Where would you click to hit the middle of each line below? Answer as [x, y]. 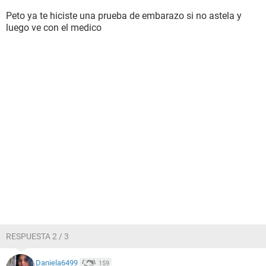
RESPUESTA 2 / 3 [37, 236]
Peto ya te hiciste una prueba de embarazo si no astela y [124, 16]
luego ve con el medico [54, 28]
